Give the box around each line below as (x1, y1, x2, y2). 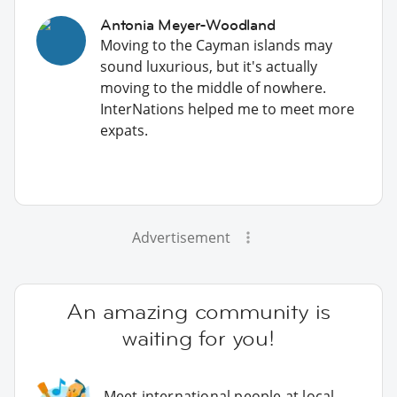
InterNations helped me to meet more (100, 98, 354, 119)
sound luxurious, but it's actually (100, 56, 317, 76)
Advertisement (131, 227, 230, 247)
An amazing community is (66, 297, 331, 325)
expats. (100, 120, 148, 140)
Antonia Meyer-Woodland (100, 14, 276, 35)
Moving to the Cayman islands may (100, 35, 332, 55)
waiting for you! (122, 323, 275, 352)
